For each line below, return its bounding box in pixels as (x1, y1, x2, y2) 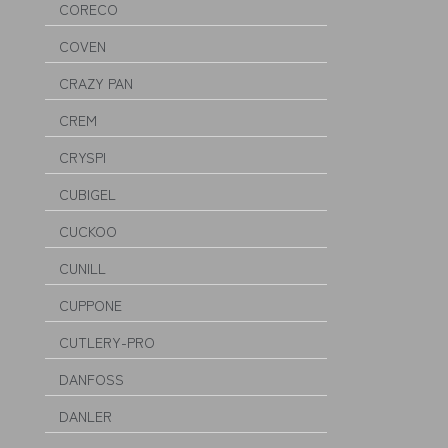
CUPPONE (59, 295, 122, 315)
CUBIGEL (59, 184, 116, 204)
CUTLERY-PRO (59, 332, 155, 352)
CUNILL (59, 258, 106, 278)
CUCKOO (59, 221, 117, 241)
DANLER (59, 406, 112, 426)
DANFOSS (59, 369, 124, 389)
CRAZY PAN (59, 73, 133, 93)
